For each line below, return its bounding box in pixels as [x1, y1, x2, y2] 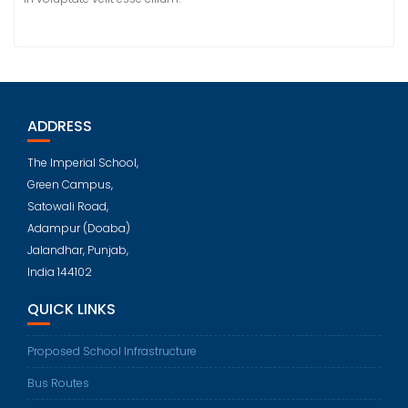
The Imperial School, [27, 155, 138, 170]
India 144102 [27, 264, 92, 280]
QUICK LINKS [27, 299, 116, 320]
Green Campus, [27, 177, 113, 192]
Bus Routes [27, 375, 89, 391]
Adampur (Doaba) [27, 220, 130, 236]
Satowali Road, [27, 199, 108, 214]
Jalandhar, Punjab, [27, 242, 128, 258]
